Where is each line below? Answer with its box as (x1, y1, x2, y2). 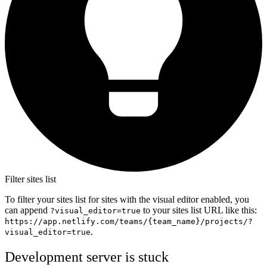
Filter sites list (5, 173, 56, 184)
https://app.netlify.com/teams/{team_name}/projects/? (5, 216, 253, 226)
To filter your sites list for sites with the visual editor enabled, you (5, 194, 249, 204)
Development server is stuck (5, 249, 169, 265)
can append (5, 204, 50, 215)
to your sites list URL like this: (141, 204, 257, 215)
